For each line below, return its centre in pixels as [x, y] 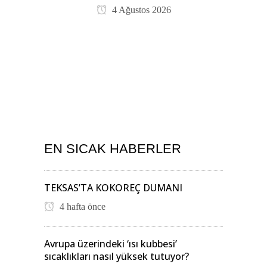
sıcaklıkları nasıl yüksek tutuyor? [117, 257]
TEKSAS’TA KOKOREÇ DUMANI [113, 188]
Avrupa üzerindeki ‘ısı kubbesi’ [111, 244]
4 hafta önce [81, 207]
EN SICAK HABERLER [113, 149]
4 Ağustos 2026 [140, 10]
